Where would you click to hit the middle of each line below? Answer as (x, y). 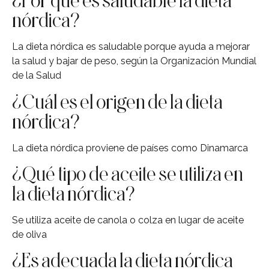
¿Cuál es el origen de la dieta (117, 101)
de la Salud (37, 76)
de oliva (29, 235)
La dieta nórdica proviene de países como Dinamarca (130, 148)
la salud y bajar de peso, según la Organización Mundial (134, 61)
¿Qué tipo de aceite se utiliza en (128, 174)
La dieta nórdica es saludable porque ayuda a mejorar (131, 47)
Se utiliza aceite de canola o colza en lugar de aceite (128, 220)
